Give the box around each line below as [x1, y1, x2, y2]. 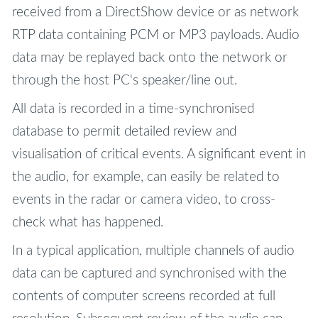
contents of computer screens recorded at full [11, 290, 275, 304]
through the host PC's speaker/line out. [11, 74, 237, 88]
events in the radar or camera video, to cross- [11, 193, 275, 207]
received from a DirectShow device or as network [11, 6, 299, 20]
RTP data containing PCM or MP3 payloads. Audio [11, 28, 300, 43]
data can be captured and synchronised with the [11, 267, 287, 281]
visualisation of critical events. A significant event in [11, 148, 306, 162]
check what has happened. [11, 216, 163, 230]
